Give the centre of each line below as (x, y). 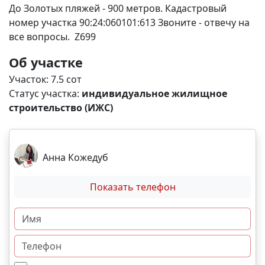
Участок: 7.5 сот (45, 79)
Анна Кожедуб (75, 157)
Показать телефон (132, 187)
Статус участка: (45, 93)
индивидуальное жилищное (154, 93)
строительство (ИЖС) (61, 108)
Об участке (46, 62)
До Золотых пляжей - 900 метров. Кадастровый (118, 8)
